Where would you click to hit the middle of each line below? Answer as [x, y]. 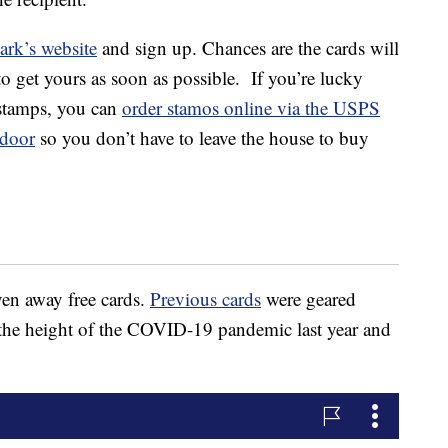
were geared [308, 299]
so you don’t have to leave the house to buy [202, 138]
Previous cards [205, 299]
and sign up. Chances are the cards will [248, 48]
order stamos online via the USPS [251, 108]
